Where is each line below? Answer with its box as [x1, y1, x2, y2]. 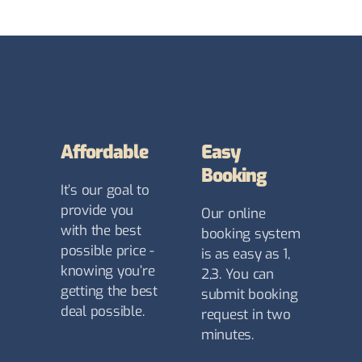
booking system [201, 225, 301, 244]
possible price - [61, 242, 154, 261]
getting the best [61, 282, 158, 301]
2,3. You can [201, 265, 274, 284]
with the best [61, 221, 141, 241]
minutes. [201, 326, 254, 345]
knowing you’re [61, 262, 155, 281]
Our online [201, 204, 266, 224]
